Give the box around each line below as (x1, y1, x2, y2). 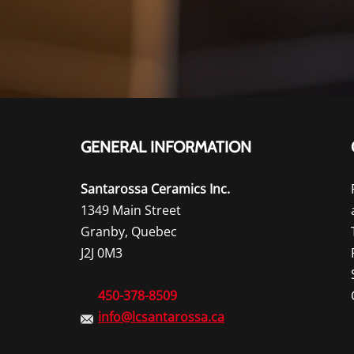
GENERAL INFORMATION (81, 137, 251, 156)
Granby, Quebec (81, 223, 177, 240)
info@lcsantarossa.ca (98, 308, 224, 326)
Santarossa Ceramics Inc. (81, 180, 230, 198)
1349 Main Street (81, 201, 181, 219)
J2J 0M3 (81, 244, 122, 262)
